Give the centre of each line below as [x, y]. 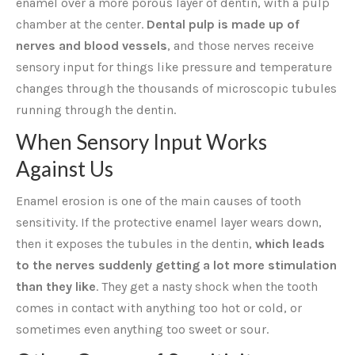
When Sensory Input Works [141, 142]
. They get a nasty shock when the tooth [207, 286]
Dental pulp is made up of [223, 24]
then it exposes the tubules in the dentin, [136, 244]
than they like [56, 286]
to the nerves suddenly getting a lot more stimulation [176, 265]
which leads [290, 244]
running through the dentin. [96, 110]
